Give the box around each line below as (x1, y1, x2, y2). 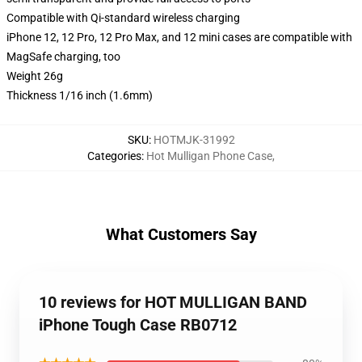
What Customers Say (105, 225, 257, 244)
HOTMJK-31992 (153, 133, 235, 146)
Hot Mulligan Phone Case (146, 149, 272, 162)
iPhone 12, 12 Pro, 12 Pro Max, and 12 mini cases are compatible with (6, 31, 352, 44)
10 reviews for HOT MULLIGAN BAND (39, 293, 307, 312)
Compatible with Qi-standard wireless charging (6, 11, 240, 24)
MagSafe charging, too (6, 50, 120, 63)
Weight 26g (6, 69, 63, 82)
